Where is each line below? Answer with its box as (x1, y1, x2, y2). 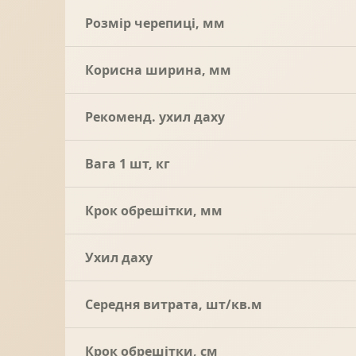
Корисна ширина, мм (85, 61, 231, 79)
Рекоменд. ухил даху (85, 108, 225, 126)
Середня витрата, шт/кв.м (85, 296, 262, 314)
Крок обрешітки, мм (85, 202, 222, 220)
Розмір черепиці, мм (85, 14, 225, 33)
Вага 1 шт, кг (85, 155, 170, 173)
